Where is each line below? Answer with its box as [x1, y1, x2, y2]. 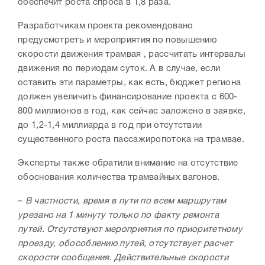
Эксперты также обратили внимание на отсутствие [18, 159, 238, 168]
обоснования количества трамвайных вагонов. [18, 173, 220, 182]
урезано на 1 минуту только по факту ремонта [18, 211, 219, 220]
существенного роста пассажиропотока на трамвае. [18, 135, 247, 144]
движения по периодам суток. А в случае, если [18, 64, 221, 73]
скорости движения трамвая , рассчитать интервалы [18, 50, 246, 59]
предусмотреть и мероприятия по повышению [18, 36, 216, 45]
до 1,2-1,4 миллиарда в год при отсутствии [18, 121, 202, 130]
